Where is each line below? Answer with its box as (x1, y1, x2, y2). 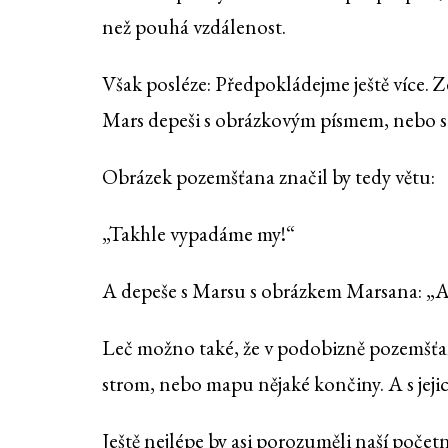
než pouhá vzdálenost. (102, 12, 286, 40)
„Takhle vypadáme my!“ (102, 219, 295, 247)
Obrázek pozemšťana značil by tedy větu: (102, 162, 435, 190)
